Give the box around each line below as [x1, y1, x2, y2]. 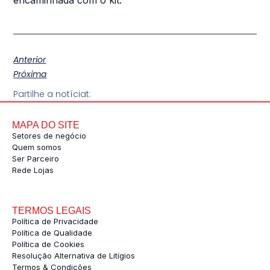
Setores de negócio [12, 131, 86, 141]
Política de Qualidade [12, 228, 92, 238]
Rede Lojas [12, 165, 54, 175]
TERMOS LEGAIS [12, 206, 91, 216]
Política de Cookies [12, 239, 84, 250]
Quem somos [12, 142, 61, 152]
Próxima [13, 67, 47, 80]
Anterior [13, 53, 46, 66]
